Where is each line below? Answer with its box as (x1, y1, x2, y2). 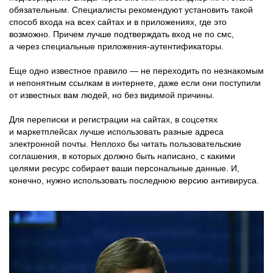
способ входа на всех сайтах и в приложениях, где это (9, 16, 227, 27)
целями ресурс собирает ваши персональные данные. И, (9, 163, 239, 173)
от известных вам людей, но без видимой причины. (9, 90, 214, 100)
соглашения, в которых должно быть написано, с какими (9, 151, 235, 161)
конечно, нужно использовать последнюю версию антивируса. (9, 175, 259, 185)
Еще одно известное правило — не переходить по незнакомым (9, 65, 264, 76)
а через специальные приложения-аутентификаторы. (9, 41, 224, 51)
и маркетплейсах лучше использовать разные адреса (9, 126, 224, 136)
